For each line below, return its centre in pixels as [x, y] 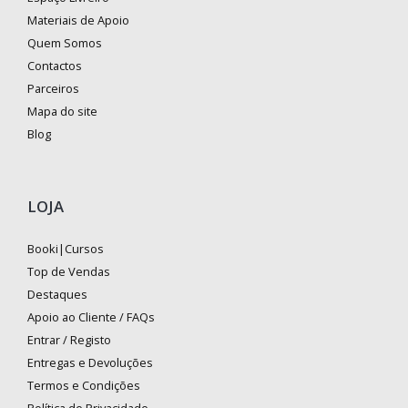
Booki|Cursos [66, 249]
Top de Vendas [69, 272]
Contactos [55, 66]
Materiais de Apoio [78, 20]
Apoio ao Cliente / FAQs [91, 317]
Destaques [57, 295]
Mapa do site [62, 112]
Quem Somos [65, 43]
